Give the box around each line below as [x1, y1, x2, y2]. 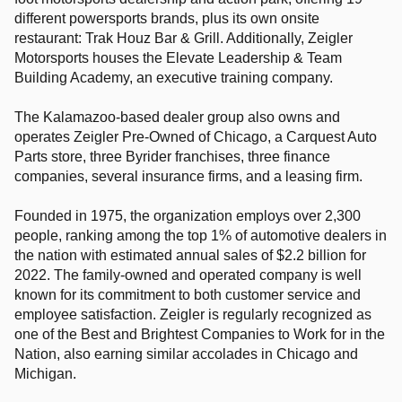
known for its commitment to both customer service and [14, 287, 361, 302]
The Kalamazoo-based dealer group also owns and [14, 109, 340, 125]
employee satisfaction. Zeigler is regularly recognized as [14, 307, 371, 322]
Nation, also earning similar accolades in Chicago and [14, 346, 358, 362]
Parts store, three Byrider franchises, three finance [14, 149, 330, 164]
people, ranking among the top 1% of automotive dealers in [14, 228, 387, 243]
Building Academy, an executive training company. [14, 70, 333, 85]
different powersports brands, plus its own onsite [14, 11, 319, 26]
